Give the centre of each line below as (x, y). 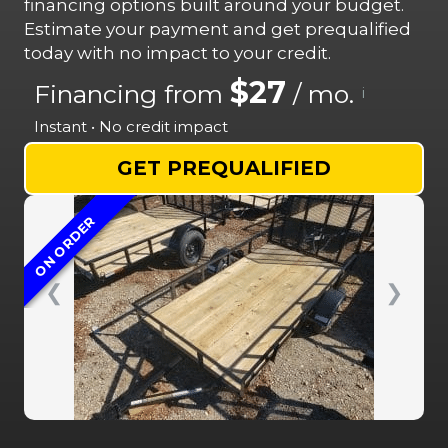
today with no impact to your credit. (177, 52)
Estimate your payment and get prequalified (217, 28)
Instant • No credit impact (131, 126)
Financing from (132, 93)
